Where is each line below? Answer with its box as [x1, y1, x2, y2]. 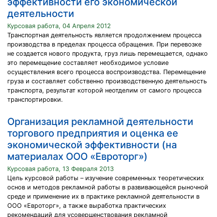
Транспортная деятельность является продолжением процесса [7, 31, 201, 39]
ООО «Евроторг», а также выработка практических [7, 202, 166, 209]
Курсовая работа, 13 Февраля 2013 [7, 165, 114, 172]
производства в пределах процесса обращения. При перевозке [7, 41, 201, 48]
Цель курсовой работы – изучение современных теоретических [7, 174, 204, 182]
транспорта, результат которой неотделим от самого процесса [7, 87, 201, 94]
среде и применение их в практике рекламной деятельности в [7, 193, 200, 200]
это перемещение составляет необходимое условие [7, 59, 169, 66]
